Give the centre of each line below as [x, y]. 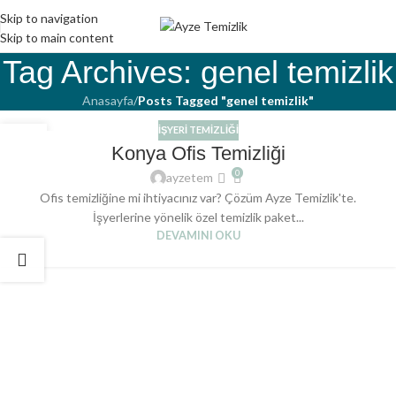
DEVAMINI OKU [198, 236]
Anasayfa [108, 100]
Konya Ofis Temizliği [198, 153]
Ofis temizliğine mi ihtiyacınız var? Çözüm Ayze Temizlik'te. [198, 198]
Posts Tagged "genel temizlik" [226, 100]
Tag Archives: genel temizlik [198, 72]
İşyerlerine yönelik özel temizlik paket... [198, 217]
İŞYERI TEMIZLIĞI [198, 130]
